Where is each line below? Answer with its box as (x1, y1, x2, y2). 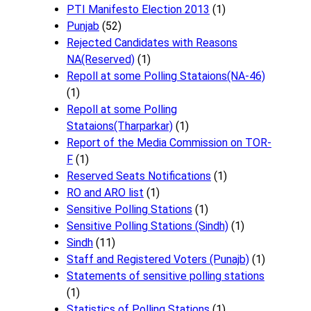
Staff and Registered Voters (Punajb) (67, 253, 249, 267)
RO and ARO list (67, 186, 144, 200)
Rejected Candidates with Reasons (67, 36, 237, 50)
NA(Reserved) (67, 53, 135, 67)
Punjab (67, 19, 99, 33)
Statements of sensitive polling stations (67, 269, 264, 283)
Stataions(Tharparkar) (67, 119, 173, 133)
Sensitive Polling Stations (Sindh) (67, 219, 228, 233)
